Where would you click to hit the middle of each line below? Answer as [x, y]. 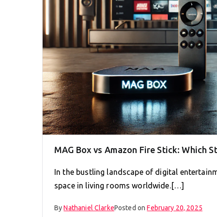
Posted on [131, 208]
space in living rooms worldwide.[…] [119, 185]
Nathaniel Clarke [89, 208]
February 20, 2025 [175, 208]
